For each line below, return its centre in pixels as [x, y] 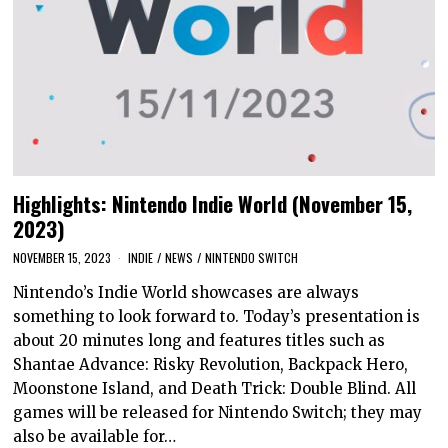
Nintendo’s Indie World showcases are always [186, 292]
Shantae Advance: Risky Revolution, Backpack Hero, [211, 364]
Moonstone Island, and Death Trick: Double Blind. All [215, 388]
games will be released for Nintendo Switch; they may [218, 412]
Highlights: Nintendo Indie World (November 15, [213, 204]
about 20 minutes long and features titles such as [199, 340]
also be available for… [95, 436]
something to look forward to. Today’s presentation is [217, 316]
